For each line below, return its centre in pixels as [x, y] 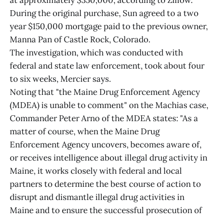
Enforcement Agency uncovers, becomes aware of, [106, 145]
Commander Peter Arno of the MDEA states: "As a [104, 118]
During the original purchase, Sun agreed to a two [104, 13]
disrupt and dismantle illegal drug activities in [97, 197]
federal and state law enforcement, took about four [107, 66]
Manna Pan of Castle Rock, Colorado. [80, 40]
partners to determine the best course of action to [105, 184]
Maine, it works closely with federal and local [96, 171]
